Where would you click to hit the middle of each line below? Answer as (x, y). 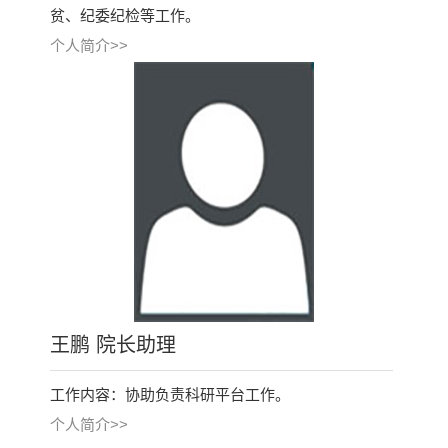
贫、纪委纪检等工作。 (125, 15)
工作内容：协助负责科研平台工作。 (170, 394)
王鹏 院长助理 (113, 345)
